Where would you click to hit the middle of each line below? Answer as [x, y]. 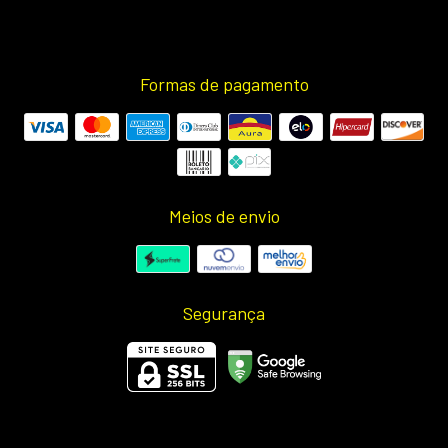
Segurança [224, 312]
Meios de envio [224, 215]
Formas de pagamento [224, 83]
